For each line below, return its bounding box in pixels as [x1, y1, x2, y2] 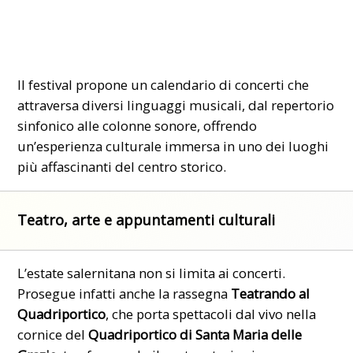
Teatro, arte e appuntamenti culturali [17, 210, 276, 230]
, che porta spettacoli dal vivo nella [106, 305, 317, 324]
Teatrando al [231, 284, 310, 303]
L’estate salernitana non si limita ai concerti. [17, 264, 286, 283]
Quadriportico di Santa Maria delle [88, 325, 303, 344]
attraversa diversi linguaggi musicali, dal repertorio [17, 96, 335, 115]
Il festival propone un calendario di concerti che [17, 76, 310, 95]
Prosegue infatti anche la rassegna [17, 284, 232, 303]
